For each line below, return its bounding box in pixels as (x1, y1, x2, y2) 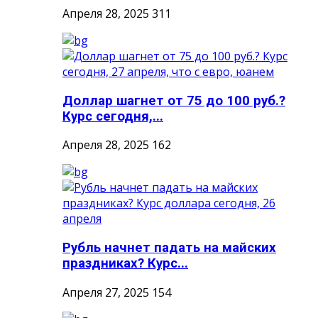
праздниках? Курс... (62, 256, 188, 272)
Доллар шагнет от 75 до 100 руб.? (62, 92, 285, 109)
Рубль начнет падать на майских (62, 240, 276, 256)
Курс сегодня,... (62, 108, 163, 124)
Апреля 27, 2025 (62, 284, 149, 300)
